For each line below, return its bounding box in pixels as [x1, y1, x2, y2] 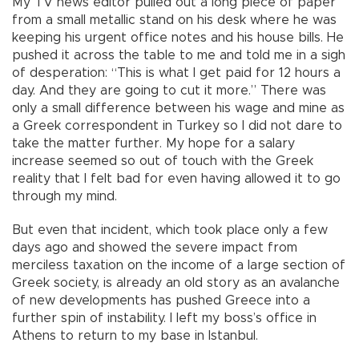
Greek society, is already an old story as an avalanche [12, 276, 340, 290]
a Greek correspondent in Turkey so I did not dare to [12, 119, 342, 133]
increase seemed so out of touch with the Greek [12, 155, 313, 168]
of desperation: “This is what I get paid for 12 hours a [12, 67, 341, 80]
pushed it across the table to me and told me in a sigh [12, 49, 345, 63]
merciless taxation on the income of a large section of [12, 259, 345, 272]
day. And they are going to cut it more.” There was [12, 84, 326, 98]
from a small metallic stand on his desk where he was [12, 14, 337, 27]
